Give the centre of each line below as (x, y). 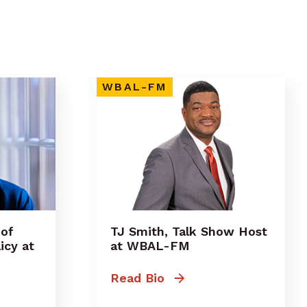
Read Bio (137, 278)
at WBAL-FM (150, 245)
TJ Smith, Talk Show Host (189, 231)
